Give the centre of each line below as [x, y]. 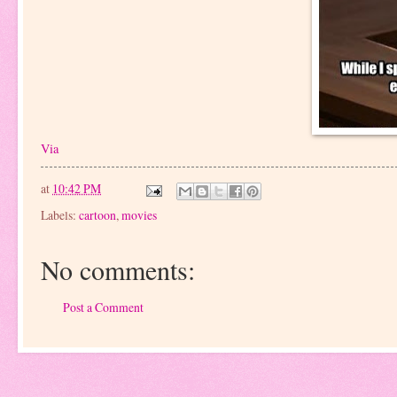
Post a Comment [103, 307]
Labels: [60, 214]
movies [139, 214]
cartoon [97, 214]
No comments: [118, 269]
